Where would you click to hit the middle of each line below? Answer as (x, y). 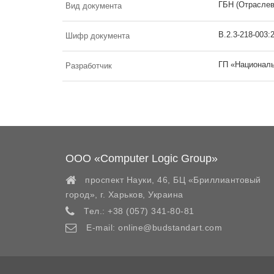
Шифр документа (98, 35)
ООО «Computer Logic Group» (142, 158)
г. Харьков (121, 194)
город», (82, 194)
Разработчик (89, 65)
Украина (166, 194)
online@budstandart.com (170, 227)
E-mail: (101, 227)
